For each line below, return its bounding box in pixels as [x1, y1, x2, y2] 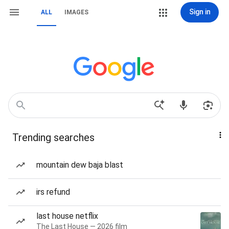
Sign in [189, 8, 211, 16]
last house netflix [36, 211, 98, 221]
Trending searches [12, 131, 95, 144]
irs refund [36, 187, 70, 197]
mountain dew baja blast [36, 160, 123, 170]
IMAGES [64, 9, 88, 16]
